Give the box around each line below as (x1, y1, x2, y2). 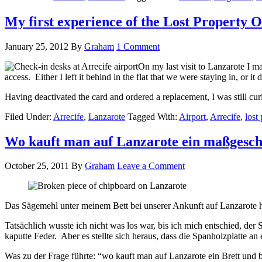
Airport (179, 111, 206, 122)
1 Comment (116, 41, 160, 51)
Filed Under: (5, 111, 53, 122)
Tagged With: (127, 111, 179, 122)
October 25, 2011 (5, 161, 69, 171)
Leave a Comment (117, 161, 185, 171)
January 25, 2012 (5, 41, 68, 51)
